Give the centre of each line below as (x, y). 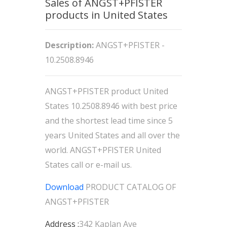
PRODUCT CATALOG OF (130, 187)
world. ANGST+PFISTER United (103, 150)
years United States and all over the (112, 135)
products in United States (106, 15)
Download (64, 187)
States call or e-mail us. (88, 165)
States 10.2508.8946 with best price (111, 106)
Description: (69, 45)
